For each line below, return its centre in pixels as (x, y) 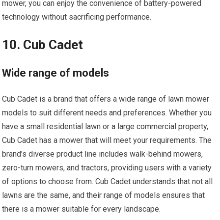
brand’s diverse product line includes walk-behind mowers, (103, 154)
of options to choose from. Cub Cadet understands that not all (108, 182)
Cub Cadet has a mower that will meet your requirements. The (107, 140)
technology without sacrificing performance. (77, 17)
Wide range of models (56, 73)
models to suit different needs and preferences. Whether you (107, 113)
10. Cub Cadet (43, 45)
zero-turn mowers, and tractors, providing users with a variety (107, 168)
